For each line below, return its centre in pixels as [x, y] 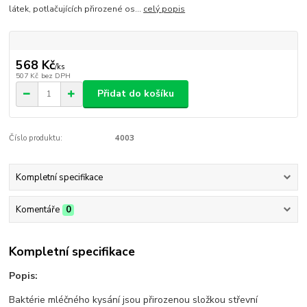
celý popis [164, 9]
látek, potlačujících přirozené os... [76, 9]
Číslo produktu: [36, 138]
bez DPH [56, 75]
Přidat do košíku [136, 94]
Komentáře [37, 210]
